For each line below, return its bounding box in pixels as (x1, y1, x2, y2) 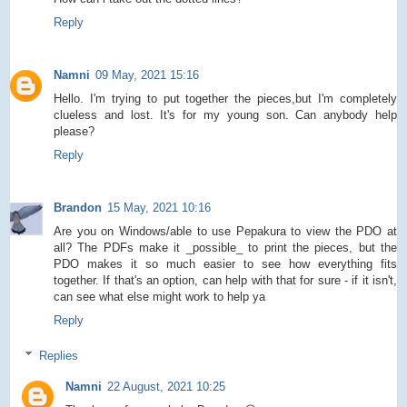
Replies (38, 348, 78, 362)
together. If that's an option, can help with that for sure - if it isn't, (54, 273, 397, 288)
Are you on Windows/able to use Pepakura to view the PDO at (54, 224, 397, 239)
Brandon (54, 201, 102, 215)
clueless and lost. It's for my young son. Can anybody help (54, 108, 397, 123)
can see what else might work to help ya (54, 290, 265, 304)
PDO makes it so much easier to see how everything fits (54, 257, 397, 272)
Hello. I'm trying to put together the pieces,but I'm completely (54, 92, 397, 106)
